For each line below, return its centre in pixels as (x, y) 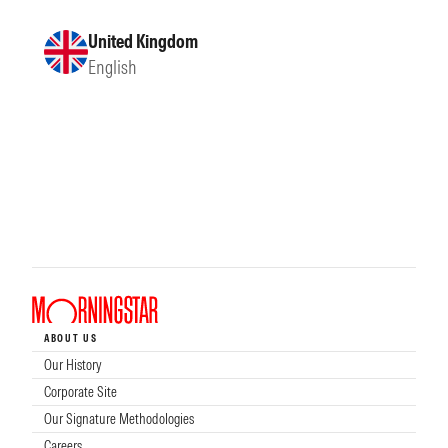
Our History (73, 365)
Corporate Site (80, 392)
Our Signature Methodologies (119, 419)
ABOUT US (71, 339)
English (112, 67)
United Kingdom (143, 41)
